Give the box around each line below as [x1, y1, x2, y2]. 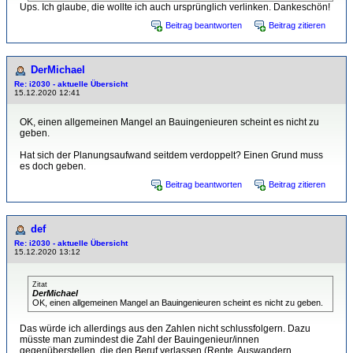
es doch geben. [20, 161, 86, 172]
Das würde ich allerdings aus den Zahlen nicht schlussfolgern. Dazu [20, 323, 310, 334]
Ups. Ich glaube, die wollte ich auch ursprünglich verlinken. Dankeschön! [20, 2, 330, 13]
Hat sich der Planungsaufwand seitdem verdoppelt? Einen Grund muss [20, 150, 323, 161]
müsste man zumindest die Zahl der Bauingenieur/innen [20, 334, 259, 345]
